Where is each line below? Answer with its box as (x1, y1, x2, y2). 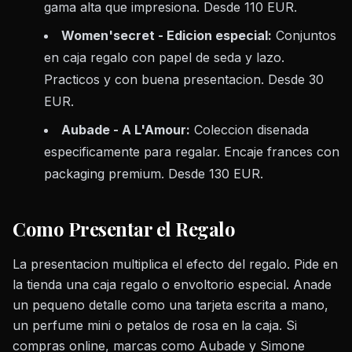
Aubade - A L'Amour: (61, 122, 190, 138)
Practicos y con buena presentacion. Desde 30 (44, 71, 324, 88)
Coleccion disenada (190, 122, 309, 138)
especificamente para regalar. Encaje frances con (44, 144, 339, 160)
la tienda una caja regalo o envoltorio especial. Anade (13, 277, 332, 293)
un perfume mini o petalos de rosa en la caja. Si (13, 317, 297, 334)
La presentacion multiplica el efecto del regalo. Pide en (13, 256, 338, 273)
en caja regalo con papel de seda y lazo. (44, 49, 284, 66)
